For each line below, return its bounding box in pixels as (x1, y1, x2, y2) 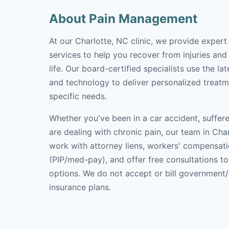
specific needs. (49, 91, 107, 101)
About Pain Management (49, 11, 197, 26)
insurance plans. (49, 182, 111, 192)
